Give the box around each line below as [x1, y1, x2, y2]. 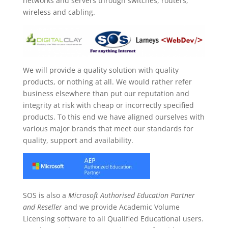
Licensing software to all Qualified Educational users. [22, 214, 204, 224]
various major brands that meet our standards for [22, 124, 193, 134]
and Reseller [22, 202, 62, 212]
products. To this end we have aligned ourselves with [22, 112, 205, 122]
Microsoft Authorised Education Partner [68, 190, 195, 201]
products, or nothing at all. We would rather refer [22, 77, 192, 87]
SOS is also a [22, 190, 68, 201]
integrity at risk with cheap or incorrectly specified [22, 100, 194, 110]
